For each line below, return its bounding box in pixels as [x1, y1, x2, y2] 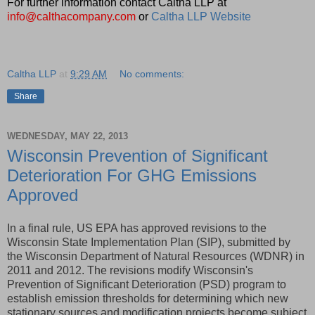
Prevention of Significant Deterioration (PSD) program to [7, 278, 286, 291]
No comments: [120, 67, 185, 79]
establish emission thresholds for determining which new [7, 292, 288, 305]
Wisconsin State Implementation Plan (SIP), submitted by [7, 236, 290, 249]
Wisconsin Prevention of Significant [7, 146, 268, 165]
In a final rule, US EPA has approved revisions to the [7, 222, 266, 235]
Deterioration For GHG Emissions [7, 165, 257, 185]
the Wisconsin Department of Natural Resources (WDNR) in [7, 250, 304, 263]
